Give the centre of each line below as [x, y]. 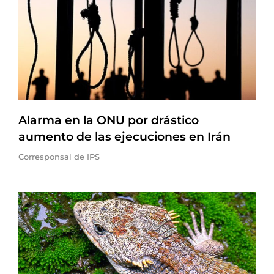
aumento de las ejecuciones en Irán [124, 137]
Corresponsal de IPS [59, 157]
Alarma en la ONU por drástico [109, 120]
